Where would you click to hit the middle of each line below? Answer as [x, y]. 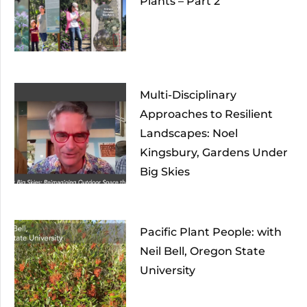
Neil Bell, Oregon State [202, 251]
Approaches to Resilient [206, 114]
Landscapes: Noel [188, 134]
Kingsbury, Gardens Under [213, 153]
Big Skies [164, 172]
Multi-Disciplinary [188, 95]
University [167, 271]
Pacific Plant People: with [210, 232]
